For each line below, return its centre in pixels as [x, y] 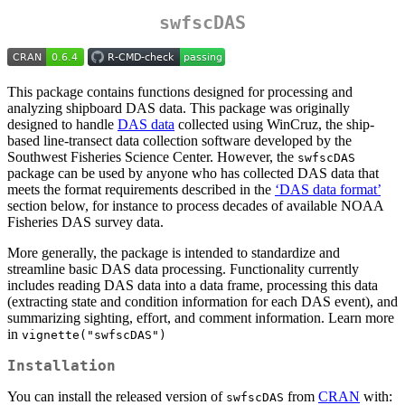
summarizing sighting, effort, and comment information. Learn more [201, 318]
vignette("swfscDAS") [94, 335]
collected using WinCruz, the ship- [274, 125]
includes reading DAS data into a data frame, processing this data [193, 286]
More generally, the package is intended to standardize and [174, 253]
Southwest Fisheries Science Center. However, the [152, 157]
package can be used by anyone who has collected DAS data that [193, 174]
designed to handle [62, 125]
